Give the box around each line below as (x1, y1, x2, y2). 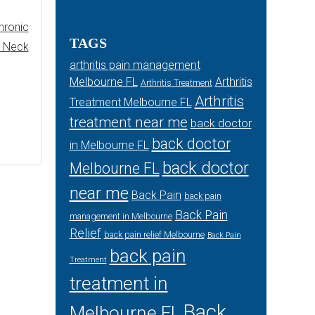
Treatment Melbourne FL (69, 96, 192, 109)
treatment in (69, 273, 168, 294)
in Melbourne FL (69, 139, 149, 152)
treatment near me (69, 114, 188, 131)
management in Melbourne (69, 212, 172, 221)
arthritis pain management (69, 58, 200, 72)
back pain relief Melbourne (103, 230, 205, 240)
